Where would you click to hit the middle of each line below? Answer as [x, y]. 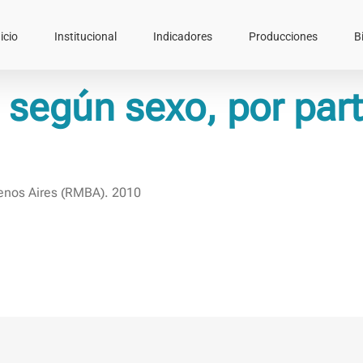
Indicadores [183, 36]
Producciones [283, 36]
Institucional [85, 36]
